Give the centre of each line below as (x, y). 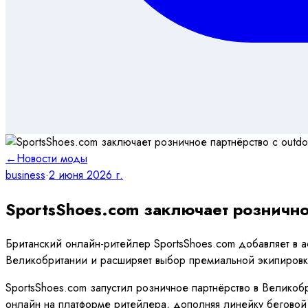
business (25, 175)
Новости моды (52, 158)
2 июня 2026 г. (86, 175)
